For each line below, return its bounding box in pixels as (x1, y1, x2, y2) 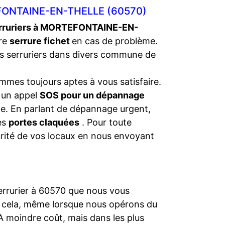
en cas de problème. (72, 36, 158, 46)
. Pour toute (79, 117, 132, 128)
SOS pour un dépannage (40, 90, 145, 100)
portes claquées (9, 117, 79, 128)
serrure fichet (10, 36, 72, 46)
